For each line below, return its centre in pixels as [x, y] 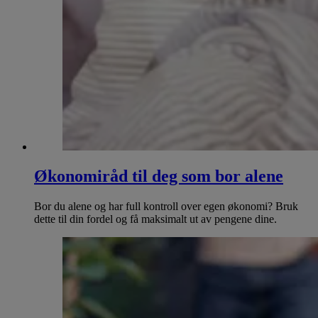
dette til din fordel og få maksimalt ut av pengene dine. [155, 219]
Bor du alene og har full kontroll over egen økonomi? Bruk [166, 207]
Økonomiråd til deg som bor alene [159, 176]
